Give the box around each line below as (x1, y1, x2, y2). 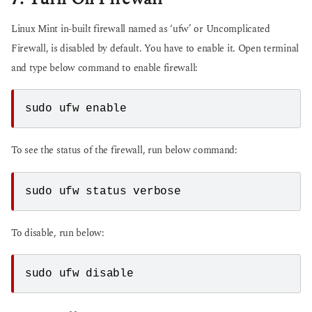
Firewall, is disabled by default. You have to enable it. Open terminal (11, 42, 299, 56)
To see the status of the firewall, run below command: (11, 143, 237, 158)
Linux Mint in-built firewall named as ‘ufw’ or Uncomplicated (11, 22, 270, 37)
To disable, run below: (11, 226, 104, 240)
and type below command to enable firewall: (11, 61, 198, 76)
